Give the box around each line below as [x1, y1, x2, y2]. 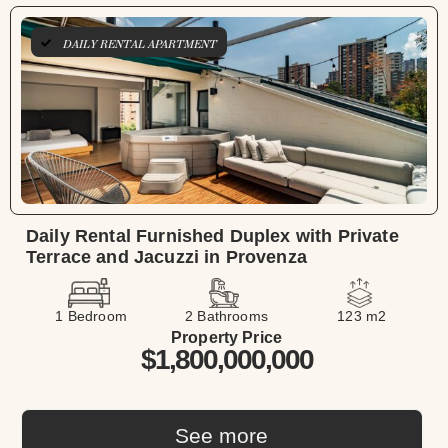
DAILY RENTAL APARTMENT [63, 38, 217, 52]
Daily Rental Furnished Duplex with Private [26, 226, 399, 247]
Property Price [170, 329, 283, 347]
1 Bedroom [55, 308, 127, 325]
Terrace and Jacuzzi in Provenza [26, 247, 307, 268]
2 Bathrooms [185, 308, 268, 325]
